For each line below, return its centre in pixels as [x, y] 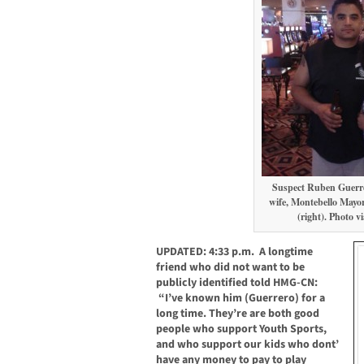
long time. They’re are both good [238, 314]
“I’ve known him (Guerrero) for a [240, 299]
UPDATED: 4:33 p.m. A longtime [234, 252]
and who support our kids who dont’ [247, 345]
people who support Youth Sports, [241, 329]
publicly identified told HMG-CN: [237, 283]
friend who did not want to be [230, 268]
